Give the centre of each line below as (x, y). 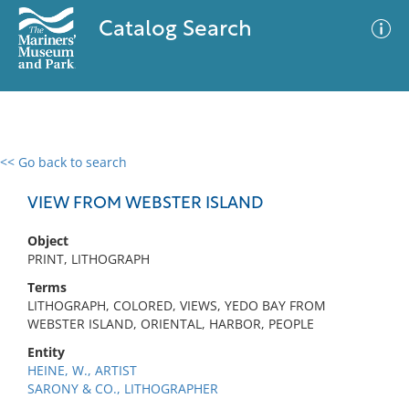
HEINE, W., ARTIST (82, 370)
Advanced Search (270, 178)
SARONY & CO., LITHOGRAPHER (123, 388)
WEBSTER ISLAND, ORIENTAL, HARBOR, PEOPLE (171, 324)
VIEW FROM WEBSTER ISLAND (146, 204)
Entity (46, 352)
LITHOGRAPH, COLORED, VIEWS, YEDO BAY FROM (177, 305)
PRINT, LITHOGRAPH (89, 259)
